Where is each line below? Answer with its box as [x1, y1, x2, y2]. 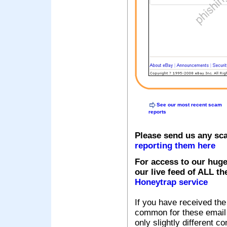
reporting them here [135, 141, 215, 151]
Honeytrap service [135, 177, 208, 187]
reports [148, 109, 166, 115]
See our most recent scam [157, 101, 222, 107]
